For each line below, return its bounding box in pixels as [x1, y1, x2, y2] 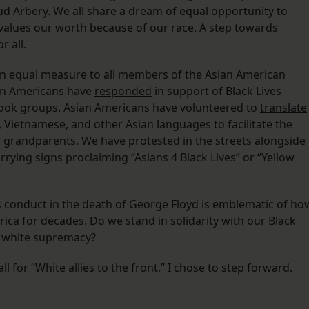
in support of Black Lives [152, 83, 281, 99]
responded [94, 83, 152, 99]
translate [260, 100, 307, 116]
